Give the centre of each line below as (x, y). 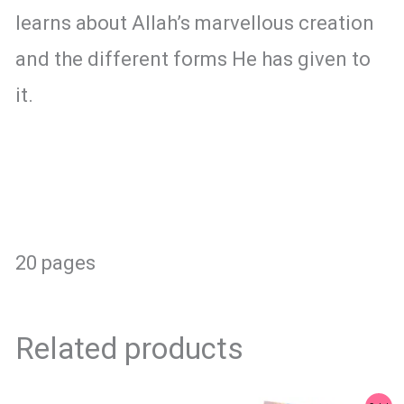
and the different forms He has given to (193, 60)
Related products (129, 349)
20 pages (55, 263)
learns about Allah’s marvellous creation (194, 23)
